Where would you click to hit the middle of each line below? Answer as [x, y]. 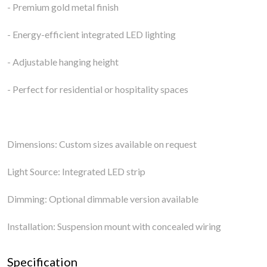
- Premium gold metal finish [65, 7]
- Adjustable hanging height [65, 62]
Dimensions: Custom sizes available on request [104, 144]
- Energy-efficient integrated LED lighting [93, 34]
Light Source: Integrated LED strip [78, 171]
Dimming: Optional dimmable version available [105, 199]
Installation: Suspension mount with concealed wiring [116, 226]
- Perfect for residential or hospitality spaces [100, 89]
